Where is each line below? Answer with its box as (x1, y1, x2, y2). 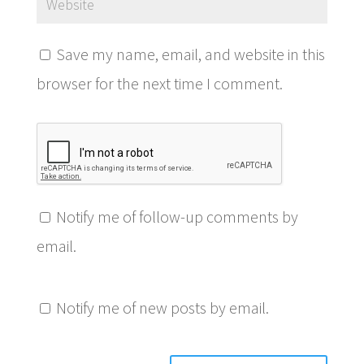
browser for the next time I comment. (36, 73, 283, 94)
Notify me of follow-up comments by (55, 206, 298, 227)
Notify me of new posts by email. (55, 297, 269, 318)
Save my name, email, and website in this (55, 44, 325, 65)
